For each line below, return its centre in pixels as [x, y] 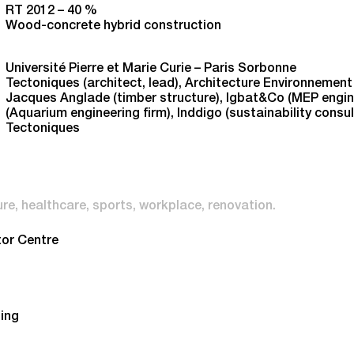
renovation [240, 207]
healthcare [54, 207]
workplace [170, 207]
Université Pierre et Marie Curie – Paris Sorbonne [151, 69]
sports [113, 207]
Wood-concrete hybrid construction [113, 26]
